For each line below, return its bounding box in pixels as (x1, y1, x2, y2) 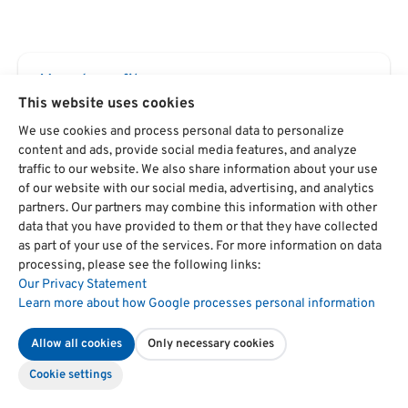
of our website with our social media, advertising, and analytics (18, 181, 374, 197)
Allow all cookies (31, 337, 122, 352)
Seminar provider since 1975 (62, 171, 248, 190)
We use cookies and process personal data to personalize (18, 124, 344, 139)
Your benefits (40, 70, 148, 95)
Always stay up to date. (40, 266, 190, 285)
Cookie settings (29, 368, 112, 382)
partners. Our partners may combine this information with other (18, 200, 377, 216)
